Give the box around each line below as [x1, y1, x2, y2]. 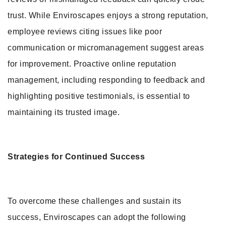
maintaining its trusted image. [8, 108, 120, 117]
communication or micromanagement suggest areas [8, 43, 204, 52]
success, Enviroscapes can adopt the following [8, 213, 186, 221]
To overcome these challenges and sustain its [8, 197, 181, 205]
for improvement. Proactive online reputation [8, 60, 176, 68]
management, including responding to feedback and [8, 76, 205, 84]
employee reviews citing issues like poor [8, 27, 162, 36]
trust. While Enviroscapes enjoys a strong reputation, [8, 11, 208, 20]
